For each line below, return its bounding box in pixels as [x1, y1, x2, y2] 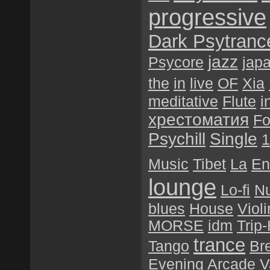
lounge [148, 175, 216, 200]
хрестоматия [148, 110, 249, 129]
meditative [148, 93, 218, 110]
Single [210, 130, 257, 148]
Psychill [148, 130, 206, 148]
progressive [148, 5, 266, 30]
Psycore [148, 54, 204, 71]
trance [193, 234, 245, 256]
